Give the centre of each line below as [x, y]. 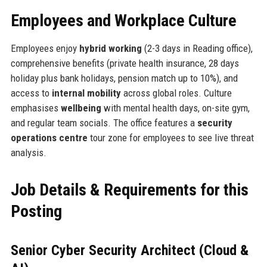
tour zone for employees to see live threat [170, 137]
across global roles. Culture [176, 93]
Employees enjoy [45, 48]
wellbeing [81, 108]
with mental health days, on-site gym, [175, 108]
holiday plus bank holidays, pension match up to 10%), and [124, 78]
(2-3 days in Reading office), [197, 48]
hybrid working [110, 48]
